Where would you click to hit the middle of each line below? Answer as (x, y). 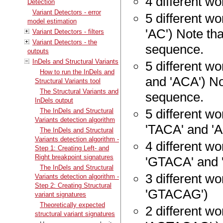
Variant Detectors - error (67, 12)
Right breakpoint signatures (74, 157)
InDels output (54, 100)
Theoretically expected (72, 205)
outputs (38, 51)
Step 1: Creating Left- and (72, 148)
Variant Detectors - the (65, 42)
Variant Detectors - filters (68, 31)
